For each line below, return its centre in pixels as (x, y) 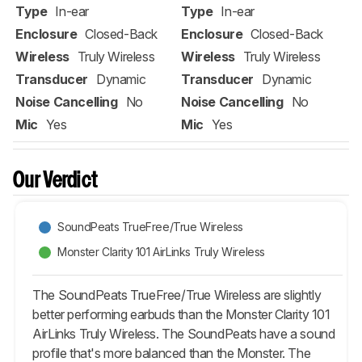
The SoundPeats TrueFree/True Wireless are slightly (177, 295)
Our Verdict (56, 181)
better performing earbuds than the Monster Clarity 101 (181, 314)
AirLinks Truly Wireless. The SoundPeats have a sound (184, 333)
